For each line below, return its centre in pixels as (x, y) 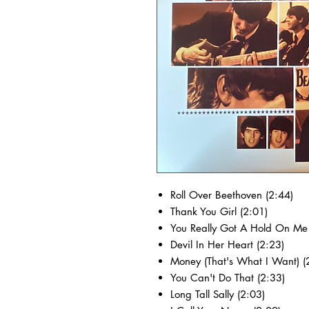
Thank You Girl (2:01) (219, 211)
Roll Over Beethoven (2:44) (232, 195)
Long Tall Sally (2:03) (218, 294)
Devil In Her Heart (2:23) (227, 245)
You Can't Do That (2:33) (228, 278)
